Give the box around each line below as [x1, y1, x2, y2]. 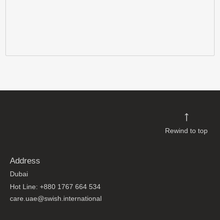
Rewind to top [165, 127, 208, 135]
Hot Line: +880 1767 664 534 [10, 183, 101, 191]
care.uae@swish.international [10, 194, 102, 203]
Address [10, 156, 40, 166]
